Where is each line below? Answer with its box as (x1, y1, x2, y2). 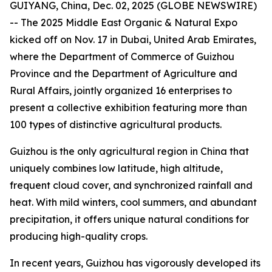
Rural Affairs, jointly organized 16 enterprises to (10, 84, 232, 97)
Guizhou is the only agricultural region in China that (10, 145, 249, 157)
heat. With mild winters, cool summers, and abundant (10, 196, 257, 208)
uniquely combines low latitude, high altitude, (10, 162, 223, 174)
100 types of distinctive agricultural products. (10, 118, 222, 131)
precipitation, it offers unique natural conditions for (10, 213, 249, 225)
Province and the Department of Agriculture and (10, 67, 237, 80)
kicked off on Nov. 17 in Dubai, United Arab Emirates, (10, 33, 256, 46)
